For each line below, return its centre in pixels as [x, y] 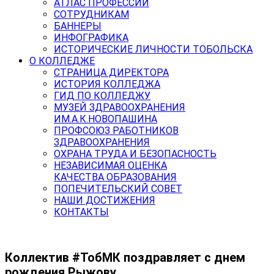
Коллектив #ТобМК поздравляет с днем [125, 257]
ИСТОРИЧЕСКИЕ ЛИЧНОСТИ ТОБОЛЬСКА [153, 49]
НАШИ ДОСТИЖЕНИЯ [105, 200]
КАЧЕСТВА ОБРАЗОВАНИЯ [115, 177]
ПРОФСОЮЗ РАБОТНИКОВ [116, 131]
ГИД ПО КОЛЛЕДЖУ [102, 96]
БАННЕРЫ [78, 26]
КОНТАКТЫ [81, 212]
